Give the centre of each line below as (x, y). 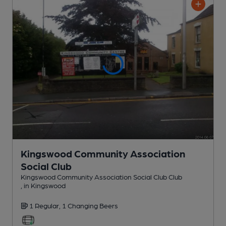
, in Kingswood (43, 185)
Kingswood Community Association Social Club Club (101, 177)
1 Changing (81, 206)
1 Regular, (46, 206)
